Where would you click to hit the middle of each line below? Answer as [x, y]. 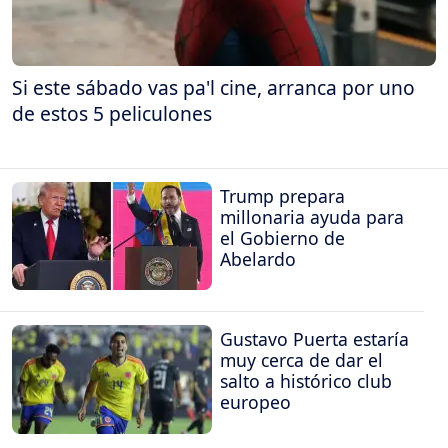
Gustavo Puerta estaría [314, 339]
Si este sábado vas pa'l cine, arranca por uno [213, 87]
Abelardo [258, 258]
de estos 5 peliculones [112, 113]
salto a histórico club [306, 381]
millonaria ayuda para [312, 216]
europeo [255, 402]
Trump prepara [282, 195]
